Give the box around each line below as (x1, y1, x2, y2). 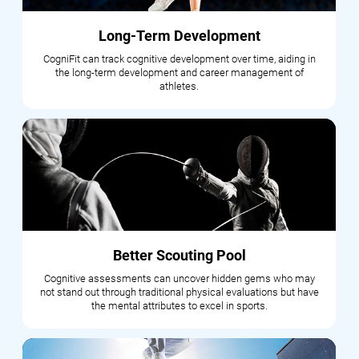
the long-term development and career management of (54, 67, 304, 79)
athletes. (159, 80, 200, 93)
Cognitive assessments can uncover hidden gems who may (43, 272, 315, 285)
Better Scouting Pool (112, 247, 246, 264)
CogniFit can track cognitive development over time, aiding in (42, 53, 316, 66)
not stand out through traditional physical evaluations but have (39, 286, 319, 299)
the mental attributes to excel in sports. (91, 300, 268, 313)
